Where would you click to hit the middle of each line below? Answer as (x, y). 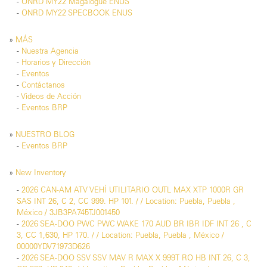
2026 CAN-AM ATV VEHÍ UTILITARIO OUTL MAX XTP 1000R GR (133, 190)
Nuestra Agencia (50, 51)
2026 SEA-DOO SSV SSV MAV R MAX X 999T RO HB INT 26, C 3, (136, 258)
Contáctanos (43, 85)
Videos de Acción (51, 96)
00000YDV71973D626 (53, 246)
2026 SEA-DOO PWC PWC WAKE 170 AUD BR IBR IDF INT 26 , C (136, 224)
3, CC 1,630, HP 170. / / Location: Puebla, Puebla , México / (120, 235)
